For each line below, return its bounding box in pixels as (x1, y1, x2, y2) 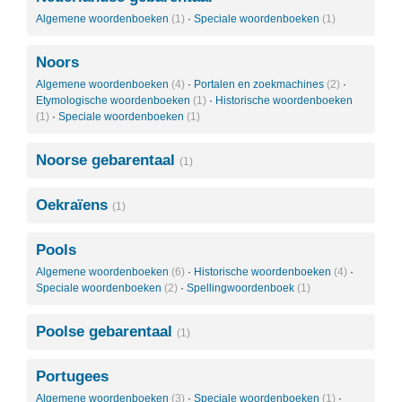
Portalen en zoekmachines (194, 78, 327, 91)
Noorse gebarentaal (36, 152, 179, 169)
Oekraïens (36, 197, 112, 214)
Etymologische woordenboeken (36, 94, 193, 107)
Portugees (36, 368, 109, 385)
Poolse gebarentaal (36, 323, 177, 340)
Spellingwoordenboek (187, 282, 297, 294)
